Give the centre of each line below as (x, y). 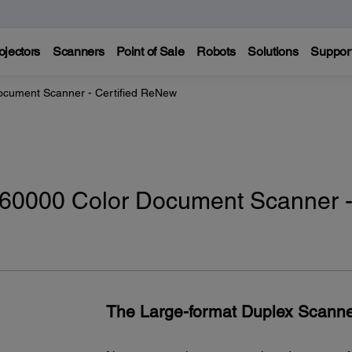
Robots (216, 51)
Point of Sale (150, 51)
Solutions (273, 51)
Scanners (78, 51)
